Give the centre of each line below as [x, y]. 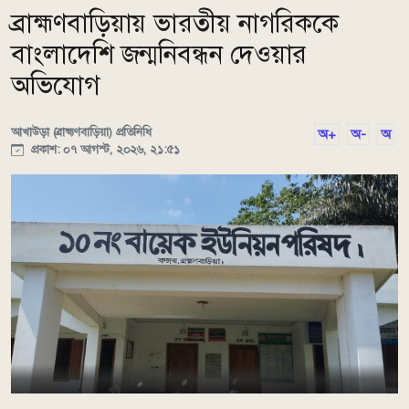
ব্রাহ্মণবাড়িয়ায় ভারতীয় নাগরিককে [175, 23]
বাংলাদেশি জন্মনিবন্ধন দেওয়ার [159, 54]
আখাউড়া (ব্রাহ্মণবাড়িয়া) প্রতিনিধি [82, 131]
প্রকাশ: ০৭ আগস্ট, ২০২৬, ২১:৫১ [104, 149]
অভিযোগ [56, 85]
